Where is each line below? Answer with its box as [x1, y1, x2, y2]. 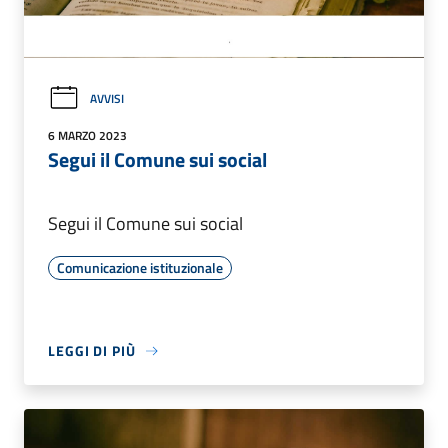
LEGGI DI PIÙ [48, 340, 136, 362]
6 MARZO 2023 [48, 126, 127, 146]
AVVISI [90, 88, 124, 108]
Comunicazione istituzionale [57, 257, 223, 279]
